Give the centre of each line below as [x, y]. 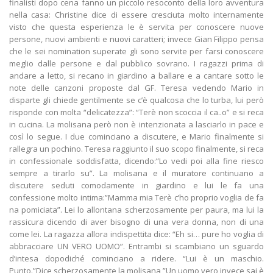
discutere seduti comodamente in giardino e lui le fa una [136, 186]
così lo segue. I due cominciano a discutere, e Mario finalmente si [136, 137]
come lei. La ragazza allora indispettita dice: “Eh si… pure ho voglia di [136, 234]
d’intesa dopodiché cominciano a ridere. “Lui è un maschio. [136, 259]
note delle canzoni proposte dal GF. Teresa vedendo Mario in [136, 88]
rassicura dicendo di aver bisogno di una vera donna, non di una [136, 222]
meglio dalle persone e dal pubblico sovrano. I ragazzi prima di [136, 64]
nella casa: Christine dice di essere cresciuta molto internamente [136, 15]
